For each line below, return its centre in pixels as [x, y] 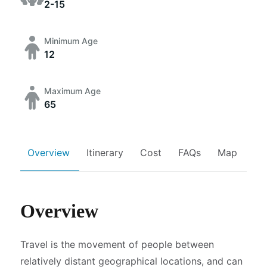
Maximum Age [72, 91]
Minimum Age [71, 41]
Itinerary [105, 153]
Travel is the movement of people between [117, 244]
